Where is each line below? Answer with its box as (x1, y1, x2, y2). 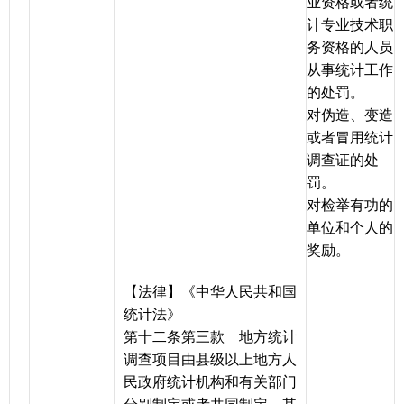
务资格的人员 (307, 40, 393, 56)
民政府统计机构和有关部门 (124, 374, 297, 390)
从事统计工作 (307, 62, 393, 78)
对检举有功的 (307, 197, 393, 214)
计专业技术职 (307, 17, 393, 33)
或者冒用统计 (307, 130, 393, 146)
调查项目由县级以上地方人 (124, 352, 297, 368)
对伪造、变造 (307, 107, 393, 124)
